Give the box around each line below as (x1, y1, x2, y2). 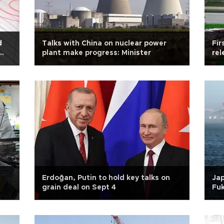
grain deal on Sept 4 (42, 184, 116, 191)
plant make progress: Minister (42, 49, 151, 56)
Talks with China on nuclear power (42, 40, 166, 47)
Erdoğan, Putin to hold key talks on (42, 174, 170, 181)
